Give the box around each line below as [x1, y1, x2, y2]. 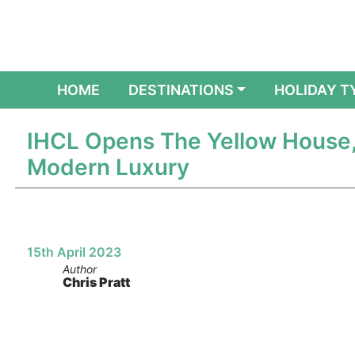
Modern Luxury [26, 154, 189, 181]
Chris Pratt [62, 274, 130, 290]
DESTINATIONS [128, 82, 234, 98]
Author [62, 262, 97, 276]
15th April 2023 [26, 244, 121, 260]
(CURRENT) [98, 81, 178, 97]
